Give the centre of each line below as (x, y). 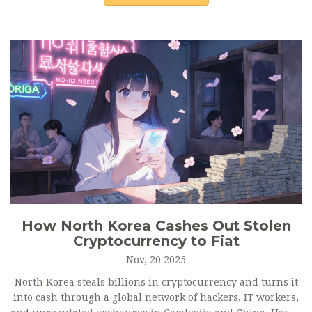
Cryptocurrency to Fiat (156, 241)
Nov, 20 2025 (156, 260)
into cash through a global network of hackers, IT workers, (156, 298)
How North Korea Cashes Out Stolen (156, 226)
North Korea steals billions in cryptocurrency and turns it (156, 282)
